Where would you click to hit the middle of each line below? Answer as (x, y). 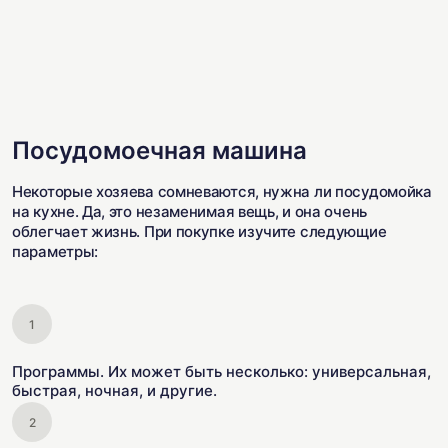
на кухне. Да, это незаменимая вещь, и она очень (189, 211)
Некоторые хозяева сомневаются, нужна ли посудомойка (222, 191)
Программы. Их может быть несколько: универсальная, (221, 371)
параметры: (55, 251)
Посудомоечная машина (159, 150)
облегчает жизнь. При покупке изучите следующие (199, 231)
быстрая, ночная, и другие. (114, 390)
